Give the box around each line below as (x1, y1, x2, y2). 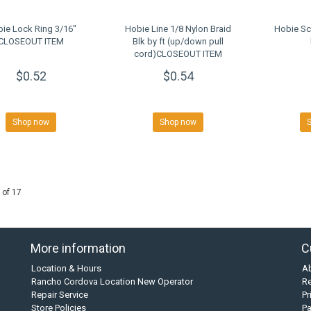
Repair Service (31, 289, 88, 301)
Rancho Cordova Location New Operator (31, 276, 193, 287)
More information (31, 241, 126, 256)
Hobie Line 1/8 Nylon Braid (125, 24, 232, 35)
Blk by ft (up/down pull (133, 36, 224, 47)
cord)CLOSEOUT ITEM (134, 49, 223, 60)
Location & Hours (31, 263, 101, 274)
